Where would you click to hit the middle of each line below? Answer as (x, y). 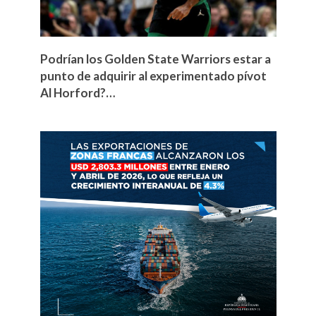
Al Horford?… (77, 92)
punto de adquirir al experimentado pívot (153, 75)
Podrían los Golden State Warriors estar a (155, 59)
